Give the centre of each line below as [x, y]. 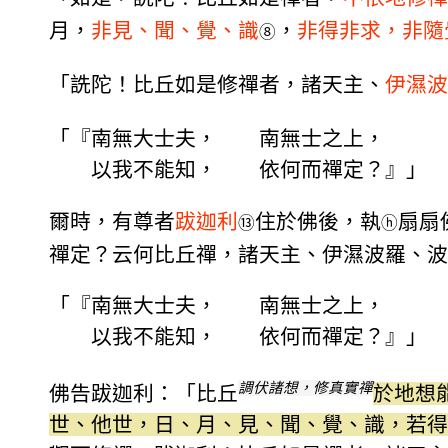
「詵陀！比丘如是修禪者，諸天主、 [217, 85]
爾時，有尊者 [112, 221]
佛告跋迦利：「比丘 [143, 394]
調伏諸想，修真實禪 [305, 388]
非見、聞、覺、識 [175, 31]
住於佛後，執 [318, 221]
